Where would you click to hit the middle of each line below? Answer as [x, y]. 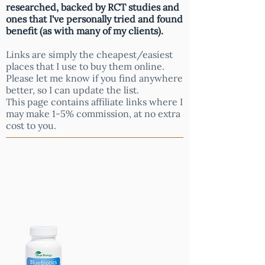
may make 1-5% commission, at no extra [93, 114]
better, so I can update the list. [74, 90]
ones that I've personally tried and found [94, 19]
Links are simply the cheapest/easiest [89, 54]
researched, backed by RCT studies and [93, 7]
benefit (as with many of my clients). [85, 31]
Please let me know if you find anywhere [94, 78]
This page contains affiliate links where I [94, 102]
